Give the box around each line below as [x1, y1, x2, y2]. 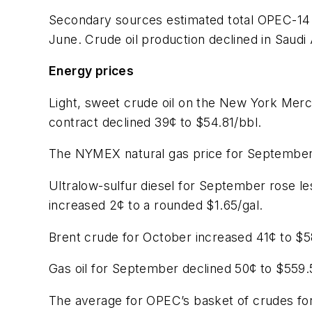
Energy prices [49, 63, 134, 79]
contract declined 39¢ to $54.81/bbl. [49, 114, 262, 130]
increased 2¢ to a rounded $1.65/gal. [49, 197, 263, 212]
